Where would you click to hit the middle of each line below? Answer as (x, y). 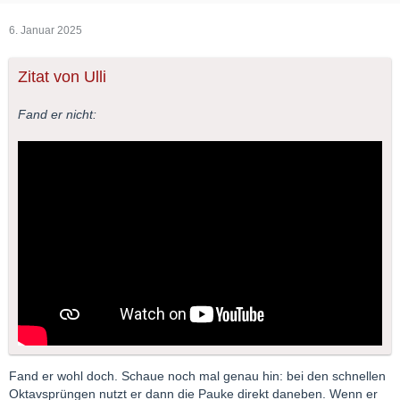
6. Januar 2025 (46, 30)
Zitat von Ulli (62, 76)
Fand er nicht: (57, 114)
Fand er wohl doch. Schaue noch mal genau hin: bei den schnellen (197, 376)
